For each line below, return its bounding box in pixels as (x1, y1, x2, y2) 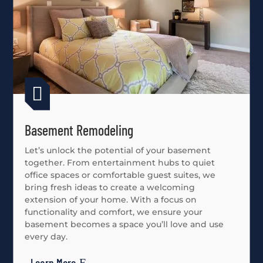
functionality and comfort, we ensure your (25, 206, 203, 217)
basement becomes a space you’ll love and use (25, 218, 224, 230)
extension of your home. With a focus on (25, 194, 197, 205)
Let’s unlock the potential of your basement (25, 144, 211, 156)
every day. (25, 231, 68, 242)
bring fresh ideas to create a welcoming (25, 181, 195, 193)
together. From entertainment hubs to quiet (25, 157, 215, 168)
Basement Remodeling (25, 121, 134, 139)
